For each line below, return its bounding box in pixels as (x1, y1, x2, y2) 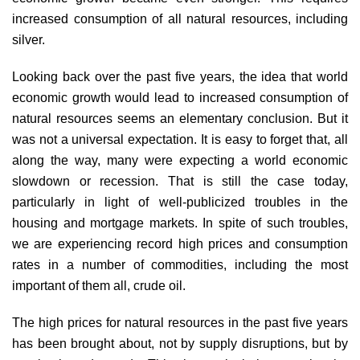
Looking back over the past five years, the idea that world (12, 69, 348, 84)
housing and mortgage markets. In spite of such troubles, (12, 215, 348, 230)
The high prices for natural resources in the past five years (12, 315, 348, 329)
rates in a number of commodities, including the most (12, 257, 348, 272)
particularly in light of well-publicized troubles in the (12, 194, 348, 209)
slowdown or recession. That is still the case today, (12, 174, 348, 188)
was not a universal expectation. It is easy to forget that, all (12, 132, 348, 146)
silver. (12, 32, 45, 47)
